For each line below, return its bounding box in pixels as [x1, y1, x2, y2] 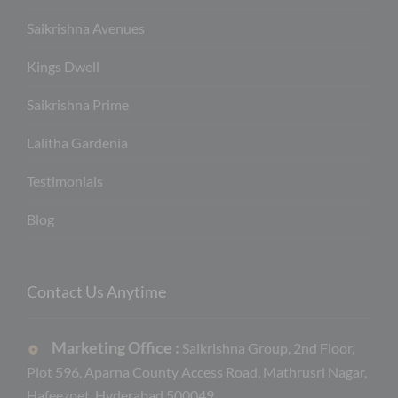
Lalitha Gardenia [27, 134, 128, 152]
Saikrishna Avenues [27, 20, 145, 37]
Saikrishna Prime [27, 96, 129, 114]
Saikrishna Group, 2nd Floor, [182, 339, 354, 357]
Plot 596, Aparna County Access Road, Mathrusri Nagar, [27, 363, 367, 381]
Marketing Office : [52, 338, 182, 358]
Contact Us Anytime [27, 282, 166, 302]
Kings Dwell [27, 58, 99, 76]
